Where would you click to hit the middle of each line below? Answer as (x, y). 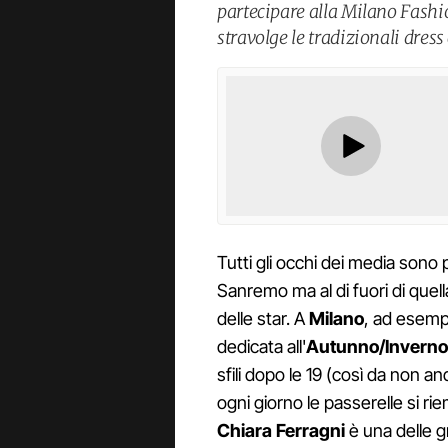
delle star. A (263, 319)
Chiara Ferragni (281, 431)
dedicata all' (261, 347)
